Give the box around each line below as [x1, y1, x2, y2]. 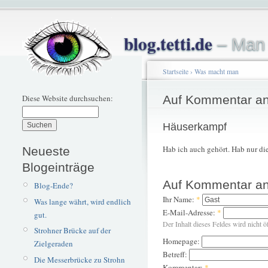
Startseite [163, 66, 188, 76]
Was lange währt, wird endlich [33, 196, 131, 207]
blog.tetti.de [124, 31, 212, 56]
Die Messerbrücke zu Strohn [33, 254, 125, 265]
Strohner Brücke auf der [33, 225, 111, 236]
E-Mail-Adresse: [163, 207, 217, 218]
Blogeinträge [22, 160, 95, 174]
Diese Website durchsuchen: [22, 93, 113, 103]
